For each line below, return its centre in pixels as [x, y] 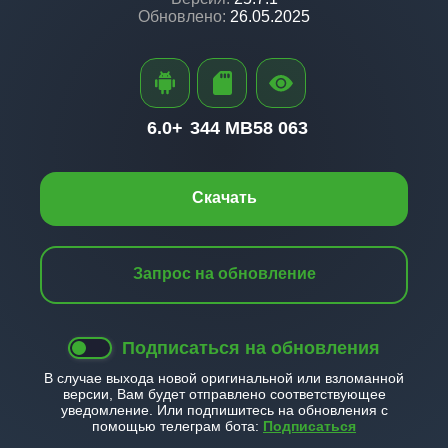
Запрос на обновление [224, 273]
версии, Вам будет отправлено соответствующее [224, 394]
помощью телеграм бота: [177, 426]
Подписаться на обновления [251, 348]
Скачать [224, 197]
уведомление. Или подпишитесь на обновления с [224, 410]
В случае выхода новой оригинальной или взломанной [224, 378]
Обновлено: [182, 16]
